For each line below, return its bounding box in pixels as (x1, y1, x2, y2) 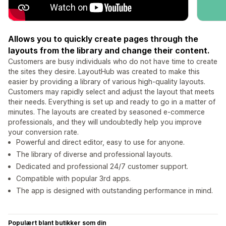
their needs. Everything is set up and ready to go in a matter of (8, 97, 215, 106)
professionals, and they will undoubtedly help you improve (8, 118, 202, 127)
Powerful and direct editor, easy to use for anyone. (16, 138, 185, 147)
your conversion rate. (8, 128, 79, 137)
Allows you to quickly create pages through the (8, 34, 198, 44)
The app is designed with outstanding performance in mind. (16, 186, 213, 195)
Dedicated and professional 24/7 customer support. (16, 162, 188, 171)
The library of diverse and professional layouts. (16, 150, 173, 159)
